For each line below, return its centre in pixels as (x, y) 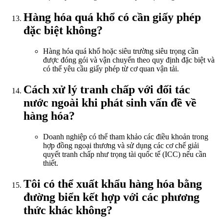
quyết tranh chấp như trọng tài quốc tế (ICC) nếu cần (125, 154)
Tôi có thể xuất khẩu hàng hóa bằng (113, 184)
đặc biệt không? (63, 31)
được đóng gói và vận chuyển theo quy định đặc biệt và (129, 60)
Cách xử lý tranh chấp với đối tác (107, 90)
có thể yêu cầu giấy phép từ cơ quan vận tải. (111, 69)
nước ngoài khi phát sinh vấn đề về (110, 103)
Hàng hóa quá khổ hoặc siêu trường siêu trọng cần (121, 51)
